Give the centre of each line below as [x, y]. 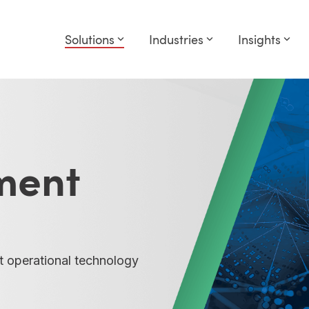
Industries [176, 39]
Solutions [90, 39]
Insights [259, 39]
